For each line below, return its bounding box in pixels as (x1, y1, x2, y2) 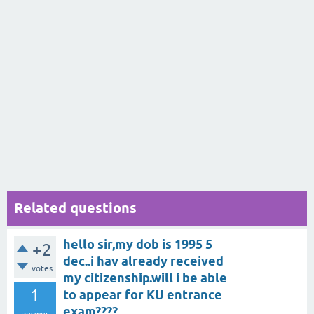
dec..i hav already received (63, 253, 224, 268)
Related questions (14, 199, 137, 217)
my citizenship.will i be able (63, 270, 227, 285)
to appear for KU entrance (63, 287, 222, 302)
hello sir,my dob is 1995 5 (63, 236, 212, 252)
